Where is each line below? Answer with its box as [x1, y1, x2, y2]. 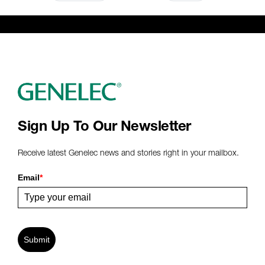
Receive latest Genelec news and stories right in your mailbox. [18, 147, 239, 158]
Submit [24, 234, 50, 244]
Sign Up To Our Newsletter [18, 117, 191, 134]
